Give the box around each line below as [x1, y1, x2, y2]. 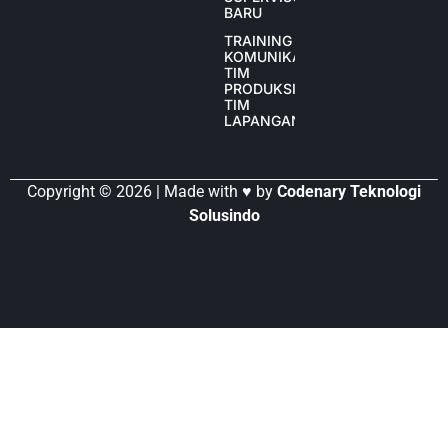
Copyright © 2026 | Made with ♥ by [27, 182, 277, 202]
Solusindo [188, 206, 260, 226]
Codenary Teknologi [277, 182, 421, 202]
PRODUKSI [224, 80, 296, 98]
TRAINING [224, 32, 292, 50]
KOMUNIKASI [224, 48, 315, 66]
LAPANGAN [224, 112, 302, 130]
